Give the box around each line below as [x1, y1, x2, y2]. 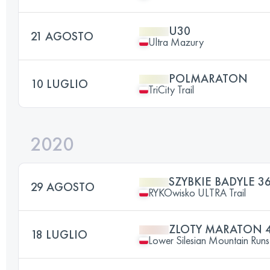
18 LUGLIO [31, 227, 87, 242]
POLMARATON [169, 71, 248, 86]
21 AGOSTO [31, 28, 93, 44]
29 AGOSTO [31, 179, 95, 195]
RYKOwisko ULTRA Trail [148, 186, 246, 199]
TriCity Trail [148, 83, 194, 96]
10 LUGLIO [31, 76, 88, 92]
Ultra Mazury [148, 35, 204, 49]
